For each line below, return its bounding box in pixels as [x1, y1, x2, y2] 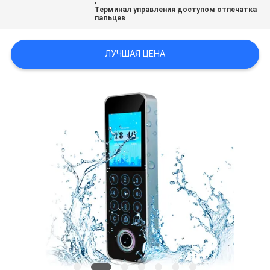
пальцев [95, 14, 126, 23]
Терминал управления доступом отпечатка [95, 5, 257, 14]
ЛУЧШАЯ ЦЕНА [105, 49, 165, 59]
